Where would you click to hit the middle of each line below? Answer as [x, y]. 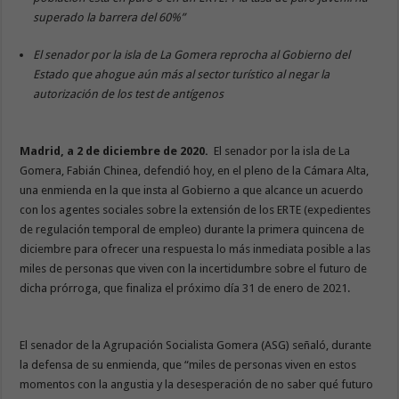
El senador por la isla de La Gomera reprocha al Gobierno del [192, 54]
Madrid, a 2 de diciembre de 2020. [116, 151]
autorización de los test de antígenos [129, 94]
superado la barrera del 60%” [110, 17]
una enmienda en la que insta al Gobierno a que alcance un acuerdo [192, 190]
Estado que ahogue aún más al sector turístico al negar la [182, 74]
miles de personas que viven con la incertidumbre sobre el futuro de [194, 268]
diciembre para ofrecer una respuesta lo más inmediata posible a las [195, 248]
